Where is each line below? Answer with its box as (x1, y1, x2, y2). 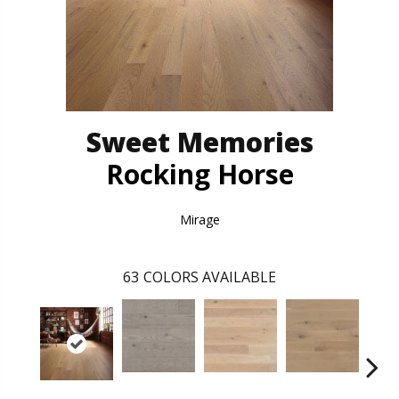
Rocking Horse (105, 155, 294, 192)
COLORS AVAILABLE (143, 266, 276, 287)
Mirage (179, 210, 220, 228)
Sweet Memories (85, 123, 313, 160)
